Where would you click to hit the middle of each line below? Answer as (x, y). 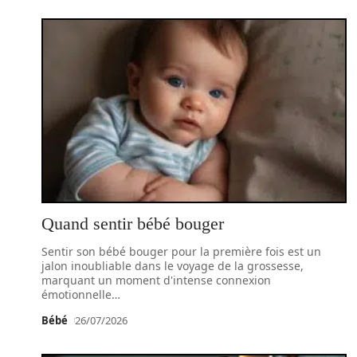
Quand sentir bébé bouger (140, 224)
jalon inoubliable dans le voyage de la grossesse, (173, 266)
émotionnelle (76, 294)
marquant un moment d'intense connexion (156, 280)
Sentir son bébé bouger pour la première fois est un (181, 251)
